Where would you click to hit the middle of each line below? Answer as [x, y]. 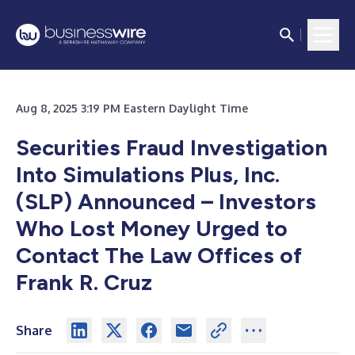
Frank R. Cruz [84, 282]
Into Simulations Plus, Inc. [148, 174]
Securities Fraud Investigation [172, 147]
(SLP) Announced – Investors [166, 201]
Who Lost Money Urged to [152, 228]
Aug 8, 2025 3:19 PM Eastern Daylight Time [132, 108]
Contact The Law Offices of [159, 255]
